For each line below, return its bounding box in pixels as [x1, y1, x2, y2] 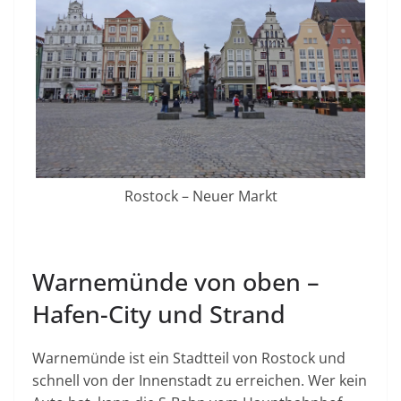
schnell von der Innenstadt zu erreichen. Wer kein [32, 371, 367, 391]
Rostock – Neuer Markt [124, 186, 277, 207]
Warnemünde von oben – [32, 266, 320, 299]
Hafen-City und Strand [32, 298, 286, 331]
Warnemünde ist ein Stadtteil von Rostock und [32, 348, 346, 369]
